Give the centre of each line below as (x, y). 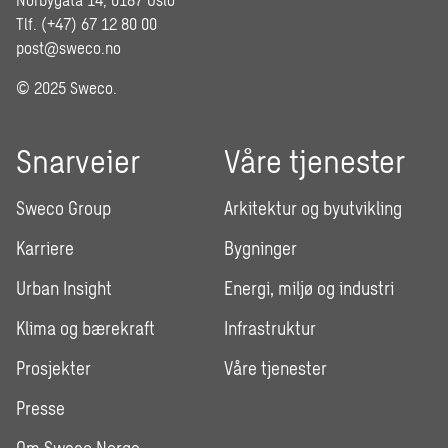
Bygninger (260, 248)
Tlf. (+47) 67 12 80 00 (86, 23)
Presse (40, 408)
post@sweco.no (68, 47)
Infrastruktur (270, 328)
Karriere (45, 248)
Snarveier (78, 160)
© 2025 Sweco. (66, 87)
